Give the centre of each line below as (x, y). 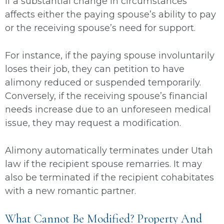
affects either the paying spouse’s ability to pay (110, 14)
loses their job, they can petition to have (95, 69)
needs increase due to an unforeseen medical (108, 109)
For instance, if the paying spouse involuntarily (110, 55)
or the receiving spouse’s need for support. (101, 28)
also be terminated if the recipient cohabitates (109, 177)
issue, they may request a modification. (94, 123)
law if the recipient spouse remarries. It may (103, 164)
